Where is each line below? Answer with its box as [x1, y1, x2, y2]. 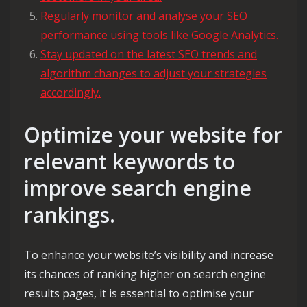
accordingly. [40, 85, 101, 101]
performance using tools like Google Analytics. [40, 27, 278, 43]
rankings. [24, 201, 115, 230]
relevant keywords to [24, 147, 235, 176]
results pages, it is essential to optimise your [24, 286, 254, 302]
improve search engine [24, 174, 251, 203]
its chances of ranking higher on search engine [24, 267, 266, 282]
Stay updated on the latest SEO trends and [40, 47, 257, 62]
